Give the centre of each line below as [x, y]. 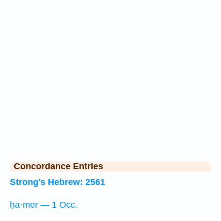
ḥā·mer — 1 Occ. [44, 205]
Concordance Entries [58, 166]
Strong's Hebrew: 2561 [57, 182]
